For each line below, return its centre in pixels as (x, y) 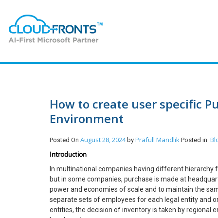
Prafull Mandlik (158, 140)
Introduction (68, 154)
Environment (87, 118)
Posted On (65, 140)
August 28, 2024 (103, 140)
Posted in (196, 140)
